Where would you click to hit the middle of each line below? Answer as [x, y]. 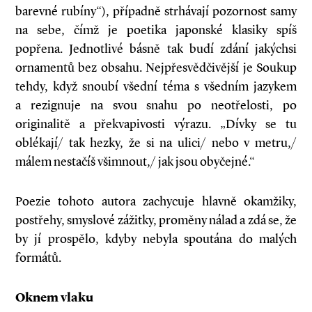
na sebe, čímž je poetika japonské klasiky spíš [156, 30]
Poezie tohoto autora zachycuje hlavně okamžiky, [156, 201]
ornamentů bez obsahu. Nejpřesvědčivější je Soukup [156, 68]
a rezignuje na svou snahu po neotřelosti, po [156, 105]
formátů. [38, 258]
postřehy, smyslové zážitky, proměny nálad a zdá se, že [156, 220]
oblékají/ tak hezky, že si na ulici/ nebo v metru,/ [156, 143]
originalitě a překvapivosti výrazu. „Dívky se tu [156, 124]
